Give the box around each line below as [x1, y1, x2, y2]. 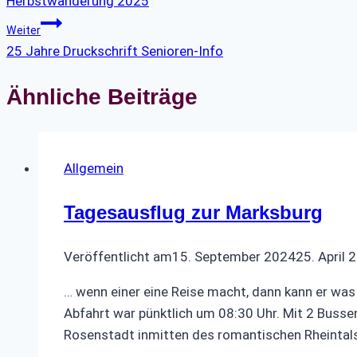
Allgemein [64, 160, 124, 177]
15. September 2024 [172, 249, 296, 265]
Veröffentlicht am [64, 249, 172, 265]
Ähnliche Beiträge [6, 84, 198, 109]
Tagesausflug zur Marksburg [64, 202, 323, 224]
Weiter [6, 23, 41, 37]
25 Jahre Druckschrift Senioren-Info [6, 42, 223, 59]
